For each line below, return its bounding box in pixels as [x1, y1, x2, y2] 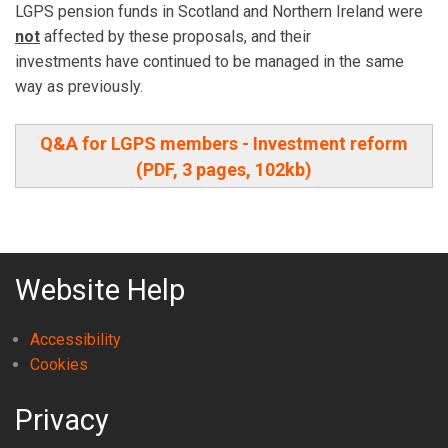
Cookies [30, 355, 88, 375]
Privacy [15, 403, 109, 438]
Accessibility [30, 330, 121, 350]
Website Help [15, 273, 185, 308]
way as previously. [15, 77, 143, 97]
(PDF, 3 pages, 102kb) [136, 159, 312, 181]
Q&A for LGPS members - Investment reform [40, 133, 408, 155]
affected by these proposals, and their [40, 27, 311, 47]
